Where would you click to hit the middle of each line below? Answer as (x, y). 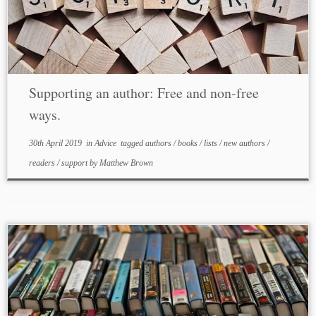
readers (43, 163)
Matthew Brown (126, 163)
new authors (245, 143)
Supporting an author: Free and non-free (144, 93)
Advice (106, 143)
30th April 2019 (55, 143)
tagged (132, 143)
